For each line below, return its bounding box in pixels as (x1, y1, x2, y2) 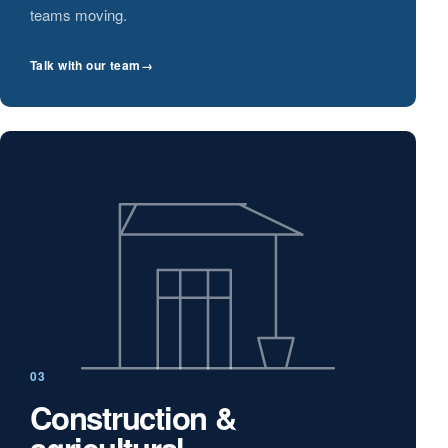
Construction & (30, 395, 236, 440)
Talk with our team (30, 56, 141, 74)
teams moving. (30, 4, 127, 25)
